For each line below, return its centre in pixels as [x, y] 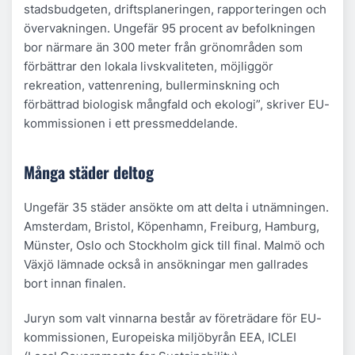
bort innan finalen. [75, 283]
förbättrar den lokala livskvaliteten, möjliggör [149, 66]
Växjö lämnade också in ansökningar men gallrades [166, 264]
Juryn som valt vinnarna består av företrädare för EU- [173, 318]
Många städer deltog [89, 172]
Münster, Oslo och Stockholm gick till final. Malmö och [174, 245]
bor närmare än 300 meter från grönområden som [163, 47]
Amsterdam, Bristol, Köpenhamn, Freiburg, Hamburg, [172, 226]
